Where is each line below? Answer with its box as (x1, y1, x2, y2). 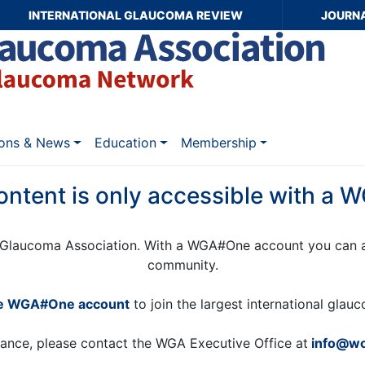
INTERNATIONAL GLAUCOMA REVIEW (29, 8, 244, 22)
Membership (180, 134, 257, 152)
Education (95, 134, 157, 152)
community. (147, 257, 218, 274)
